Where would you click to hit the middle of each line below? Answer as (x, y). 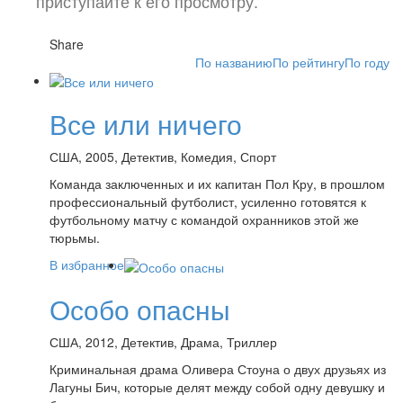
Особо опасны (140, 309)
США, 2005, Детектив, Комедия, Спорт (163, 157)
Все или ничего (146, 124)
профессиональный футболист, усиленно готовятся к (208, 202)
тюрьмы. (75, 238)
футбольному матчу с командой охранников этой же (204, 220)
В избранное (87, 265)
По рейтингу (309, 62)
